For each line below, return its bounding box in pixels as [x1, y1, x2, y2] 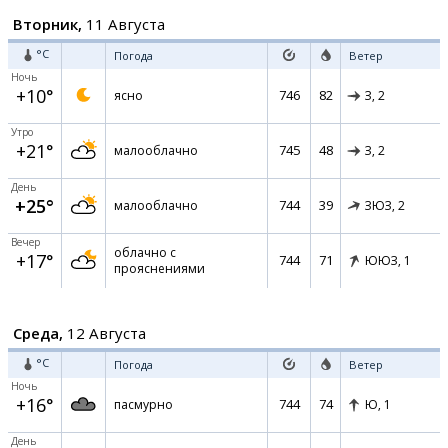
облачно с [114, 244, 176, 261]
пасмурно [114, 396, 173, 413]
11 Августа [82, 14, 165, 34]
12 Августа [63, 323, 146, 343]
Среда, [13, 323, 63, 343]
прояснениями [114, 260, 205, 277]
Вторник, [13, 14, 82, 34]
